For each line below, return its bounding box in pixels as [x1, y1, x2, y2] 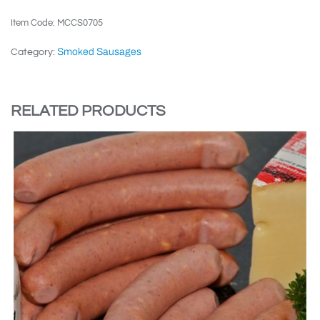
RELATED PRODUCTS [11, 102, 166, 119]
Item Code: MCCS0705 [11, 17, 103, 28]
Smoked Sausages [57, 46, 141, 57]
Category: [11, 46, 57, 57]
